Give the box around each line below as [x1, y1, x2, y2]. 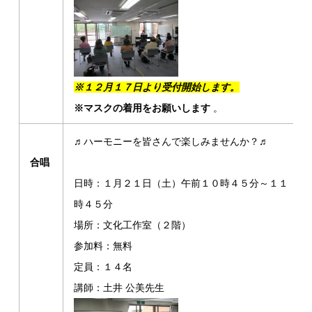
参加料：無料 [74, 240, 133, 251]
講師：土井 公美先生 [74, 282, 165, 293]
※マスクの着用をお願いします [74, 102, 211, 114]
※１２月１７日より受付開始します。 [74, 81, 240, 93]
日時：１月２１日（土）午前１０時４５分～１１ [74, 178, 289, 189]
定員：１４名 [74, 261, 133, 272]
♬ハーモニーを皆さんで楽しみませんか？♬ [74, 136, 270, 147]
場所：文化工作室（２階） [74, 219, 192, 231]
